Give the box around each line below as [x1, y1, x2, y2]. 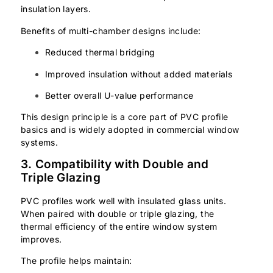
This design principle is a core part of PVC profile [21, 112, 229, 122]
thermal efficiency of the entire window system [21, 221, 218, 232]
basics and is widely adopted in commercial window [21, 124, 239, 135]
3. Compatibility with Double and [21, 157, 209, 171]
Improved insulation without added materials [45, 68, 233, 79]
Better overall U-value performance [45, 90, 194, 101]
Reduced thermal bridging [45, 47, 155, 58]
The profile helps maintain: [21, 255, 132, 266]
